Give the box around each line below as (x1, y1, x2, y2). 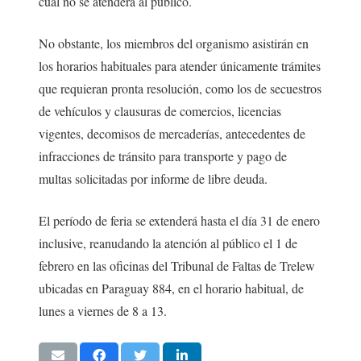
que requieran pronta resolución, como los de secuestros (39, 79, 322, 97)
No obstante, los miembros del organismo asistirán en (39, 34, 309, 52)
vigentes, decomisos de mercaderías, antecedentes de (39, 124, 305, 142)
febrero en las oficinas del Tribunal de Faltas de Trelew (39, 256, 315, 274)
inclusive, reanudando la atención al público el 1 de (39, 234, 297, 251)
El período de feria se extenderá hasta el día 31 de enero (39, 211, 320, 229)
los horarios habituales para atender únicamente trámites (39, 56, 321, 74)
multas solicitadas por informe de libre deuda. (39, 169, 268, 187)
